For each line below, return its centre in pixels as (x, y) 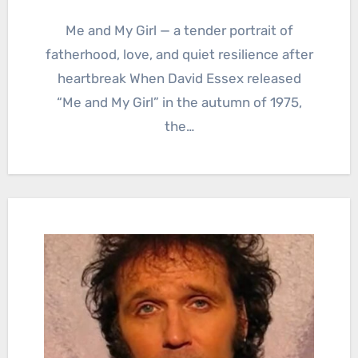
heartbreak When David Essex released (179, 78)
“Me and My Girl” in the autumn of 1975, (179, 102)
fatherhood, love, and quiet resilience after (179, 54)
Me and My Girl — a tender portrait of (71, 30)
